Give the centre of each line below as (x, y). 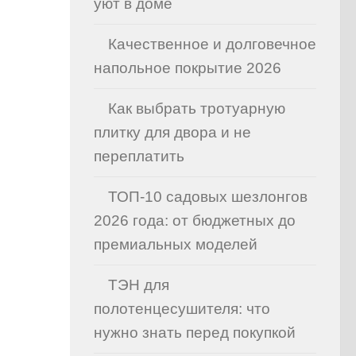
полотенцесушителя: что (182, 309)
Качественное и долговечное (212, 44)
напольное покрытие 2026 (188, 68)
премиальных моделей (176, 244)
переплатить (139, 156)
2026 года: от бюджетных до (195, 221)
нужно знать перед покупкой (195, 333)
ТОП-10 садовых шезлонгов (208, 197)
